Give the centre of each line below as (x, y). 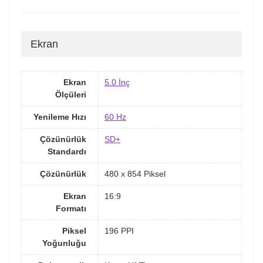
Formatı (71, 208)
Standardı (67, 151)
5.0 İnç (117, 82)
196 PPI (119, 230)
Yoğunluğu (64, 243)
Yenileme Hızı (60, 117)
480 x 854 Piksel (135, 173)
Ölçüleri (71, 94)
